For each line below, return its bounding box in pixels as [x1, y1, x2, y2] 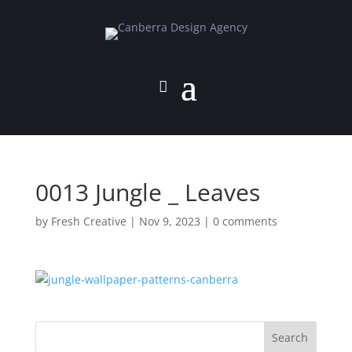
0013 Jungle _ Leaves [35, 176, 260, 208]
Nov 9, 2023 [138, 214, 200, 229]
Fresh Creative [50, 214, 126, 229]
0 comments [212, 214, 277, 229]
